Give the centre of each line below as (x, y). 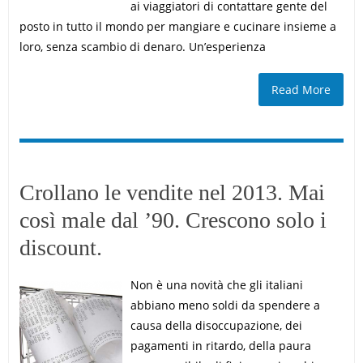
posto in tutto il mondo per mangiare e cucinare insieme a (177, 26)
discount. (60, 248)
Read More (301, 90)
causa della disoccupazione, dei (216, 325)
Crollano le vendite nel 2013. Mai (172, 192)
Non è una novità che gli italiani (216, 285)
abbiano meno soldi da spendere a (225, 305)
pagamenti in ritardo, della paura (220, 346)
